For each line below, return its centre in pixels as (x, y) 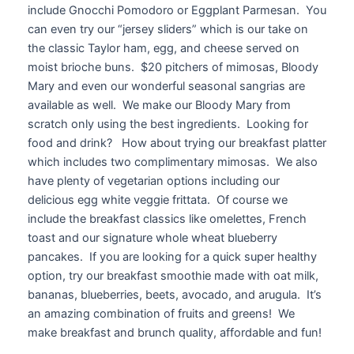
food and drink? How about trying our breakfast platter (177, 143)
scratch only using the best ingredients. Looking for (168, 124)
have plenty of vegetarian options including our (153, 181)
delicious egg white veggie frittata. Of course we (157, 200)
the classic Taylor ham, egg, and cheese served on (163, 48)
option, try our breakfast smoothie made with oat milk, (173, 275)
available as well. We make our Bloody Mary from (159, 105)
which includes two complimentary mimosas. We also (172, 162)
